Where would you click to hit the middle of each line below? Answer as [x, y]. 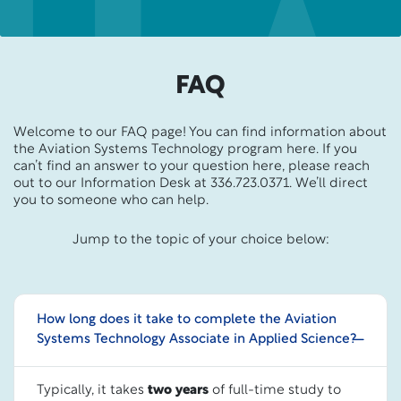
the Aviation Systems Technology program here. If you [185, 149]
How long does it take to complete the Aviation [187, 320]
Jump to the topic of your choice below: [200, 240]
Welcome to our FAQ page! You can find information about [200, 132]
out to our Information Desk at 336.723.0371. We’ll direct [191, 183]
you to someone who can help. [111, 200]
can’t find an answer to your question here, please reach [192, 166]
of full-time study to [277, 390]
